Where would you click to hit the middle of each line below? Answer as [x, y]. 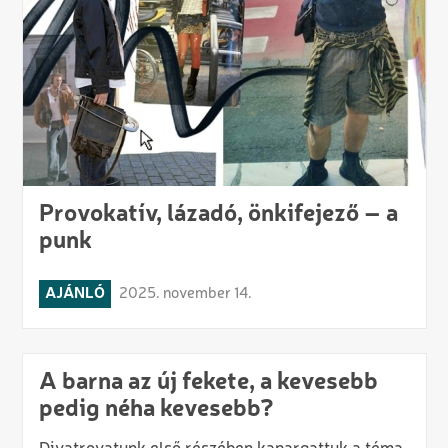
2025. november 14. [185, 293]
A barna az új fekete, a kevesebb [208, 382]
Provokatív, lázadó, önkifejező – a [218, 214]
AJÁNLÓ [74, 293]
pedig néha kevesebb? [156, 409]
